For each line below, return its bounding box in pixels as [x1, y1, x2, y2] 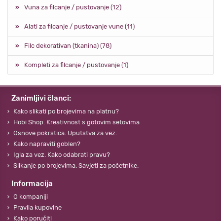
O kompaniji [13, 193, 48, 200]
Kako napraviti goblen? [13, 140, 80, 147]
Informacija [11, 179, 53, 188]
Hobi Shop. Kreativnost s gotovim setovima [13, 118, 140, 126]
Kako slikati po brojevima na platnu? [13, 108, 119, 115]
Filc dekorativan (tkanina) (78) [24, 41, 111, 49]
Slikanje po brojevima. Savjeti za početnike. [13, 162, 139, 169]
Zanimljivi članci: [11, 94, 71, 103]
